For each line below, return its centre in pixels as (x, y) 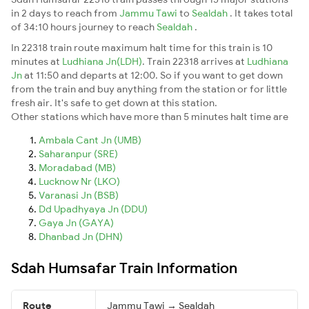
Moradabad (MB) (77, 167)
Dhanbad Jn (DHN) (81, 236)
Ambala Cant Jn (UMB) (90, 140)
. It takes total (261, 13)
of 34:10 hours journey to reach (84, 27)
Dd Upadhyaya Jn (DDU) (93, 209)
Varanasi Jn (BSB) (79, 195)
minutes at (37, 61)
